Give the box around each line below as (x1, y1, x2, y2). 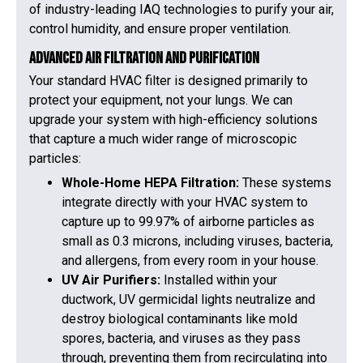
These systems (242, 175, 331, 191)
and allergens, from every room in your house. (62, 253, 318, 269)
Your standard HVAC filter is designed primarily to (29, 72, 308, 88)
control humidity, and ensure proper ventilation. (29, 20, 291, 36)
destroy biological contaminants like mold (62, 311, 297, 327)
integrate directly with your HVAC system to (62, 194, 308, 211)
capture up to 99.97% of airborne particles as (62, 214, 314, 230)
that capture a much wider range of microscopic (29, 130, 297, 147)
